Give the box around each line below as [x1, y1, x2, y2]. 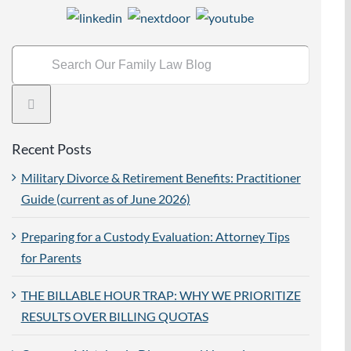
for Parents [20, 249, 81, 265]
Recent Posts [11, 139, 92, 157]
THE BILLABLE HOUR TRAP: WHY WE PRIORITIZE [20, 287, 301, 302]
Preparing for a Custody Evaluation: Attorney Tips [20, 228, 290, 244]
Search [10, 47, 47, 63]
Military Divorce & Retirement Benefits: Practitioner [20, 169, 301, 185]
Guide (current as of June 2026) [20, 190, 190, 206]
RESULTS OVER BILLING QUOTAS [20, 308, 208, 324]
